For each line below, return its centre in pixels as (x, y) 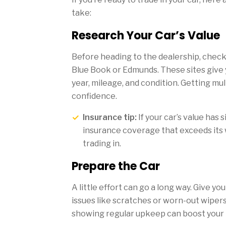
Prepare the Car (116, 166)
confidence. (94, 96)
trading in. (102, 143)
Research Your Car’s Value (146, 35)
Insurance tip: (110, 117)
